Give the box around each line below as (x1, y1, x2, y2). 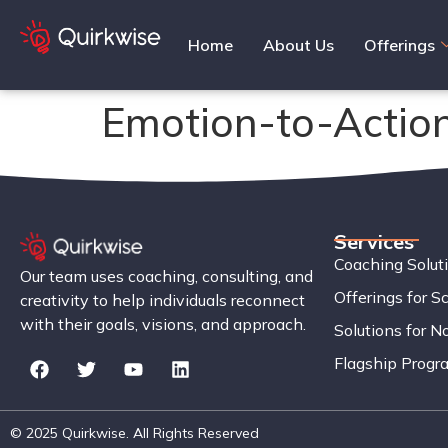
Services (333, 229, 414, 254)
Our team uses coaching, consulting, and (20, 265, 313, 286)
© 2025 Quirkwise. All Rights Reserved (10, 424, 259, 443)
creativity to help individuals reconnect (20, 289, 305, 310)
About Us (262, 35, 334, 55)
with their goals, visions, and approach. (20, 313, 306, 334)
